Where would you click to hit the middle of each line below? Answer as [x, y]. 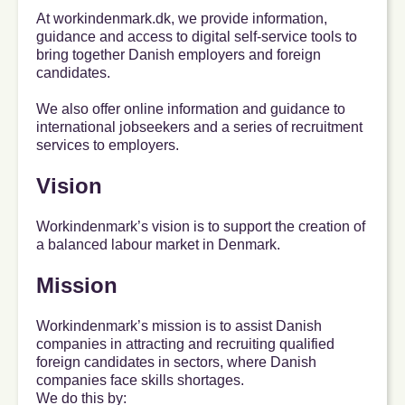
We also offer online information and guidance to [191, 109]
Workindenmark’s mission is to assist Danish [179, 326]
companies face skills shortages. [140, 381]
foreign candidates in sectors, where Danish [176, 363]
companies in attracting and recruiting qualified [185, 344]
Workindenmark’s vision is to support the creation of [201, 227]
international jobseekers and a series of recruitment [199, 127]
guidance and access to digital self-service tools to [197, 37]
